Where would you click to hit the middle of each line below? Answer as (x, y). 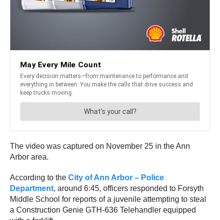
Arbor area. (29, 157)
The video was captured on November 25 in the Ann (100, 146)
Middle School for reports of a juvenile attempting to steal (108, 199)
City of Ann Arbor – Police (116, 177)
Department (32, 188)
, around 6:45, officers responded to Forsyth (129, 188)
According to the (39, 177)
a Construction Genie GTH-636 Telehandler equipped (103, 210)
